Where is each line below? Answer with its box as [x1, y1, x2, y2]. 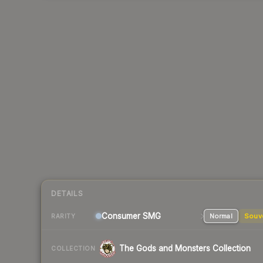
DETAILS [51, 189, 83, 198]
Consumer [102, 211, 140, 221]
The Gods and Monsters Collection [119, 244, 251, 254]
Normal [209, 212, 232, 221]
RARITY [51, 212, 75, 220]
